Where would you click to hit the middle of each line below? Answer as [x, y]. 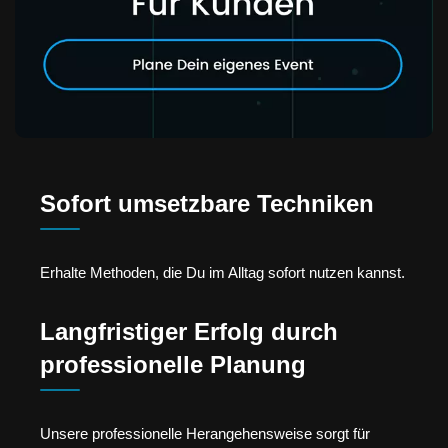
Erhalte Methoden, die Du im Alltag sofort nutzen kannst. [222, 273]
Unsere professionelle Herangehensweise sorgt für [205, 433]
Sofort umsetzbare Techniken [207, 204]
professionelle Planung [173, 364]
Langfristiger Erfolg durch [189, 331]
